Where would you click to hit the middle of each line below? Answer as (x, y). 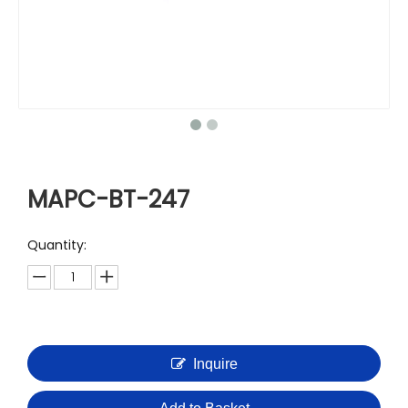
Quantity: (57, 245)
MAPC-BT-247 (108, 199)
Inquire (215, 364)
